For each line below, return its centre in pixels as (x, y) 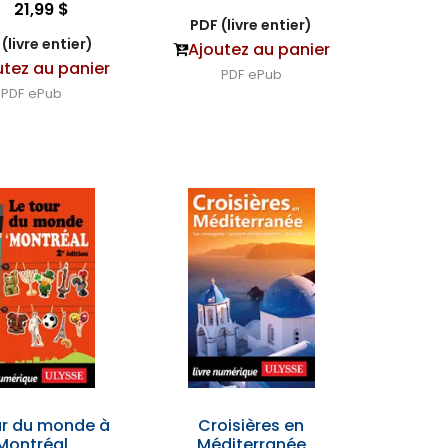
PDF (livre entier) (251, 25)
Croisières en (251, 425)
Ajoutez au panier (258, 49)
